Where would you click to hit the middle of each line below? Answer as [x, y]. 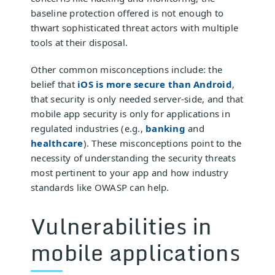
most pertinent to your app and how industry [130, 172]
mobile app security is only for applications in [130, 113]
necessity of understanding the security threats [133, 157]
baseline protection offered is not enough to [127, 13]
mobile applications [135, 252]
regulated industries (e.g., [88, 128]
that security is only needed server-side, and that [137, 99]
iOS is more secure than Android [155, 84]
